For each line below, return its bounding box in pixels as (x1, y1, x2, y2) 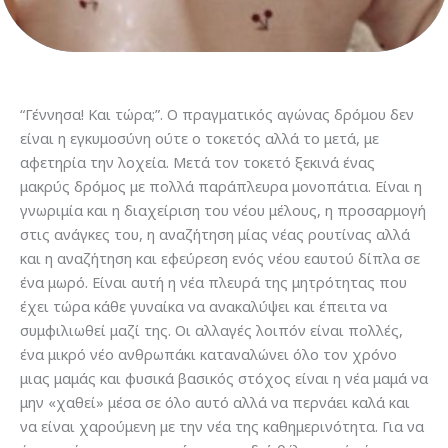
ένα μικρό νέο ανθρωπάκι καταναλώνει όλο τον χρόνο (20, 344, 397, 364)
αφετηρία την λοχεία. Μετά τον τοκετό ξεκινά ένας (20, 152, 375, 172)
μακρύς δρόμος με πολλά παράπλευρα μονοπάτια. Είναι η (20, 176, 422, 196)
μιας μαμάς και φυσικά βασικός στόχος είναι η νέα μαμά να (20, 368, 428, 388)
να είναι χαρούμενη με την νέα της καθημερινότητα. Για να (20, 416, 424, 436)
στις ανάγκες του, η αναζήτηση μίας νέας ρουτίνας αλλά (20, 224, 410, 244)
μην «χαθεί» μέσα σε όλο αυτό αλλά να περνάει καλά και (20, 392, 410, 412)
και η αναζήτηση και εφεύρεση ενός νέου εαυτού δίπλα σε (20, 248, 420, 268)
